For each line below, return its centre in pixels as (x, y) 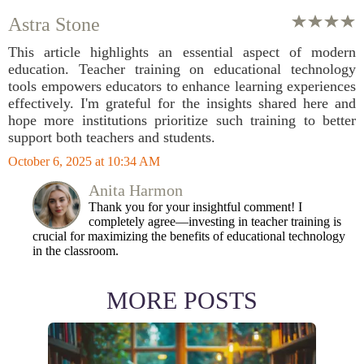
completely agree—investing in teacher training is (215, 221)
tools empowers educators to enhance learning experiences (182, 86)
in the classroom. (76, 251)
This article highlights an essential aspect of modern (182, 52)
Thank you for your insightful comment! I (195, 207)
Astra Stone (54, 24)
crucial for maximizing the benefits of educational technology (189, 236)
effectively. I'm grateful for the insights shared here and (182, 103)
